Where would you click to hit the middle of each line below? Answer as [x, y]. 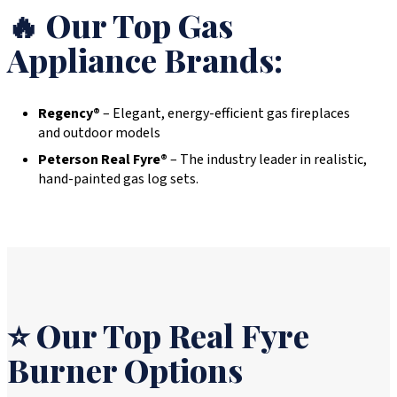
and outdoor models [99, 132]
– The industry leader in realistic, [267, 159]
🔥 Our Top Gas [120, 24]
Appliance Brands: [145, 59]
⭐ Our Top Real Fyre [158, 335]
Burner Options [125, 369]
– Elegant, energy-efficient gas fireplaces [225, 113]
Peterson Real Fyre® [103, 159]
